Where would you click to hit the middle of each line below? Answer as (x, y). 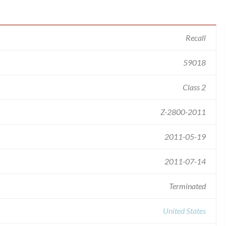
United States (184, 211)
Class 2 (194, 87)
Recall (196, 38)
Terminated (187, 186)
